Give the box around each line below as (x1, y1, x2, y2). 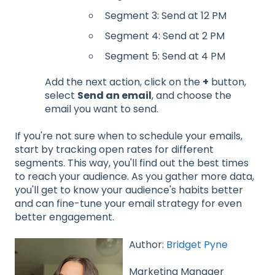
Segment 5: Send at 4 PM (105, 49, 225, 64)
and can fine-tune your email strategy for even (15, 196, 242, 211)
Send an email (77, 88, 152, 103)
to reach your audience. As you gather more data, (15, 169, 254, 184)
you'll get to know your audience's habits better (15, 183, 243, 198)
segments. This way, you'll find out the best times (15, 156, 249, 171)
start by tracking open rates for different (15, 142, 214, 157)
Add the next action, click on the (45, 75, 203, 90)
